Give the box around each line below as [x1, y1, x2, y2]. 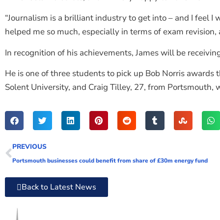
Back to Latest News [22, 181, 96, 192]
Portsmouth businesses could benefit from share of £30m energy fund [12, 156, 208, 165]
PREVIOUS [12, 141, 47, 151]
